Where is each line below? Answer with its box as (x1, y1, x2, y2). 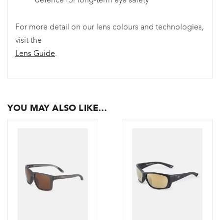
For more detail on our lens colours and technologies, (15, 22, 204, 32)
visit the (15, 35, 42, 45)
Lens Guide (15, 49, 55, 58)
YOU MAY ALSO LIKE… (7, 103, 108, 114)
